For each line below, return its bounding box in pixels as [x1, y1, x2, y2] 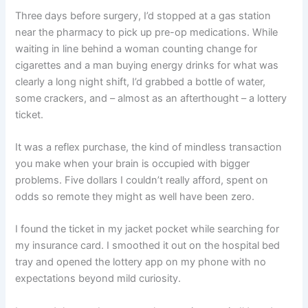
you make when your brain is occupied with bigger [15, 157, 250, 170]
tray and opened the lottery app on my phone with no [15, 256, 267, 269]
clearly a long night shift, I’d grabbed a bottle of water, [15, 75, 266, 88]
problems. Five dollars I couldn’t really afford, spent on [15, 174, 269, 187]
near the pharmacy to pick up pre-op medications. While [15, 25, 278, 38]
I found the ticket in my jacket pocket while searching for [15, 223, 280, 236]
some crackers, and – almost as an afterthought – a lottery [15, 91, 287, 104]
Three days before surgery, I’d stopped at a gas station [15, 9, 272, 22]
